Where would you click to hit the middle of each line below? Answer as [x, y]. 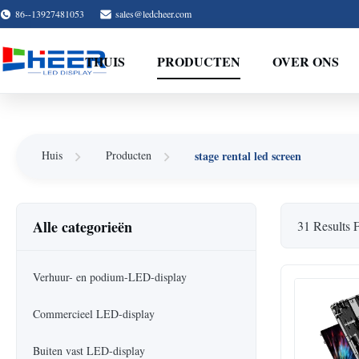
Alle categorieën [83, 226]
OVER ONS [305, 61]
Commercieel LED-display [94, 313]
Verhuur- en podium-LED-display [110, 276]
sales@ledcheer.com [153, 14]
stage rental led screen [248, 155]
